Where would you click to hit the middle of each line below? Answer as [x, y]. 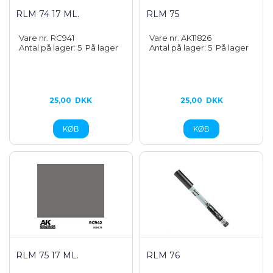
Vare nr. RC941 [47, 38]
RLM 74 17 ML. [48, 14]
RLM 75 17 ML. [47, 255]
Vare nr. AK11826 [181, 38]
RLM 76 [163, 255]
